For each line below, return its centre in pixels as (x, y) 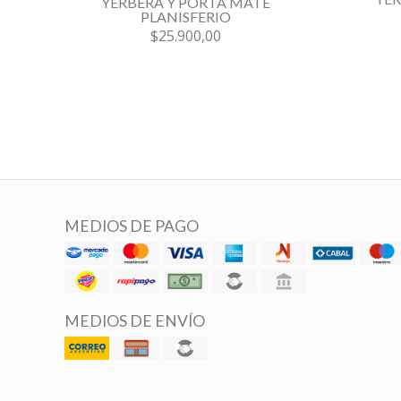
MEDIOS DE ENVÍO (135, 320)
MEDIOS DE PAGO (132, 226)
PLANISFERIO (185, 16)
